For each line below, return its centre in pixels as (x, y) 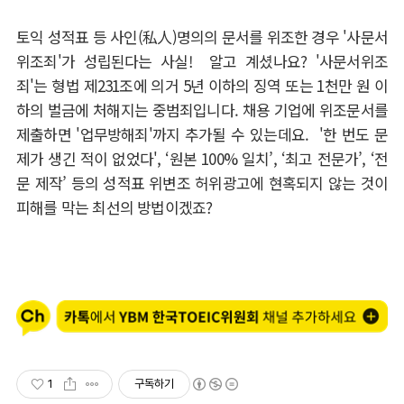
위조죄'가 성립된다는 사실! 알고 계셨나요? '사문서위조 (202, 61)
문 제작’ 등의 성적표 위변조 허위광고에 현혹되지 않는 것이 (202, 183)
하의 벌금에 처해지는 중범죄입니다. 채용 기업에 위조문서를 (202, 110)
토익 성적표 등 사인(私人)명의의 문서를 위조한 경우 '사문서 (202, 37)
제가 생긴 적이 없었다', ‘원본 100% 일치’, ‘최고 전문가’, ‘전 (202, 158)
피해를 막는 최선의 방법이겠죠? (116, 207)
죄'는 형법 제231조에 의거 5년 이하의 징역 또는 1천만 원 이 (202, 85)
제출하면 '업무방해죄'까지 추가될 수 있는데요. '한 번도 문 (202, 134)
